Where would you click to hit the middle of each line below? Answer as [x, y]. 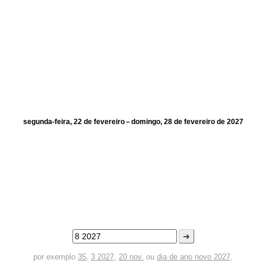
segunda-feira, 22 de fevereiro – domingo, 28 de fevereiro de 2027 [133, 122]
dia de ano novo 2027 [194, 257]
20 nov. [131, 257]
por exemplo [56, 257]
